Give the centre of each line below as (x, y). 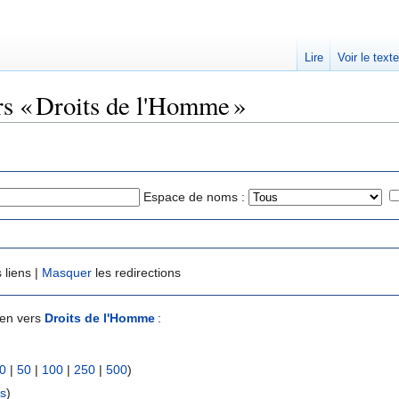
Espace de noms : (194, 196)
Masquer (67, 273)
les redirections (136, 273)
